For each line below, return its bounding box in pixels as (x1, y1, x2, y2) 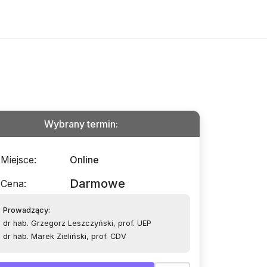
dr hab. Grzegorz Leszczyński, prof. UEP (3, 219, 151, 228)
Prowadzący (3, 206, 48, 215)
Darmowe (70, 176, 125, 191)
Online (70, 154, 99, 166)
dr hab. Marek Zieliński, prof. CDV (3, 232, 126, 241)
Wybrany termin (44, 118, 116, 130)
